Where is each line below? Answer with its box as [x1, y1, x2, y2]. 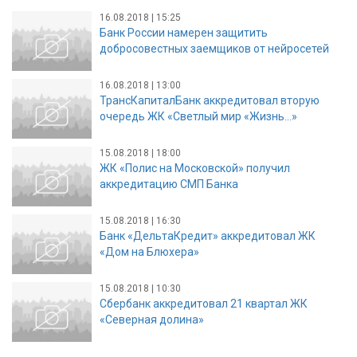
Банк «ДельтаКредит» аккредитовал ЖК [100, 229, 316, 242]
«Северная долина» [100, 312, 204, 326]
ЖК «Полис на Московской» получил [100, 161, 290, 175]
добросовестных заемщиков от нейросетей [100, 41, 329, 55]
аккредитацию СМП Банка [100, 177, 238, 190]
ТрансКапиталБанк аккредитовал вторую [100, 93, 320, 107]
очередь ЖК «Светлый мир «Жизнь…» [100, 109, 297, 123]
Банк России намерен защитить [100, 25, 268, 39]
